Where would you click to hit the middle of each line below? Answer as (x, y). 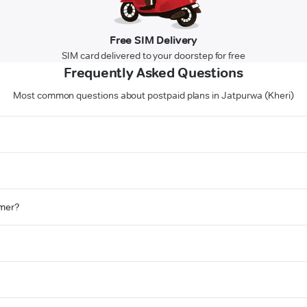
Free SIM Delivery (153, 40)
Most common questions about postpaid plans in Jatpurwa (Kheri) (153, 96)
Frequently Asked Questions (153, 73)
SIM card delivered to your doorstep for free (153, 56)
